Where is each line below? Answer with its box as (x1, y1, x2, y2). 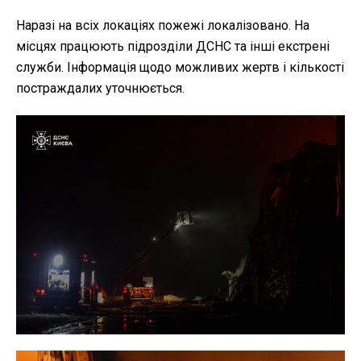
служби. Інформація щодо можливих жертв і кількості (16, 60, 344, 76)
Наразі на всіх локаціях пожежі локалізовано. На (16, 18, 309, 34)
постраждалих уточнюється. (16, 81, 185, 97)
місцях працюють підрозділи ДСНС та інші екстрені (16, 39, 330, 55)
